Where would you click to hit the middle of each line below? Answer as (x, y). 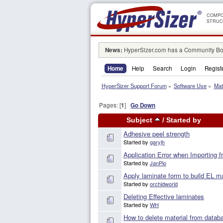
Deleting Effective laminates (164, 197)
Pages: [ (110, 105)
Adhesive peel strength (157, 134)
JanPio (158, 163)
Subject (140, 120)
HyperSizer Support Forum (134, 86)
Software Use (190, 86)
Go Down (143, 106)
